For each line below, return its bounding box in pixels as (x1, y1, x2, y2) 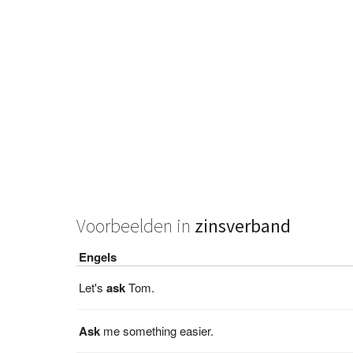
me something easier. (100, 321, 214, 339)
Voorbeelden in (76, 213, 195, 238)
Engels (79, 247, 117, 266)
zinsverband (195, 213, 292, 238)
